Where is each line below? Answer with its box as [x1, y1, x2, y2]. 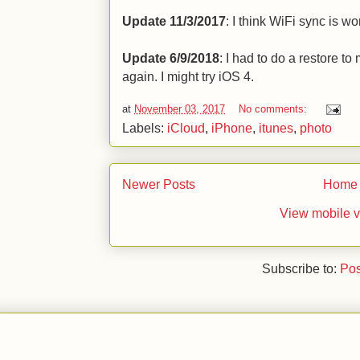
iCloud [167, 121, 205, 136]
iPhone [211, 121, 252, 136]
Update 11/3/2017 [122, 13, 226, 28]
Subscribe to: [262, 260, 340, 276]
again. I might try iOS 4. [122, 68, 254, 84]
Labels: [122, 121, 167, 136]
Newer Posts [122, 178, 195, 192]
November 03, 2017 [134, 103, 225, 116]
